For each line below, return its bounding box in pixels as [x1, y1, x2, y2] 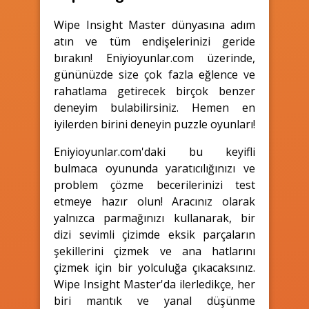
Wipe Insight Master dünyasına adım [54, 17, 255, 32]
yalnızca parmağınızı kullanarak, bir [54, 210, 255, 226]
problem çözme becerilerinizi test [54, 177, 255, 192]
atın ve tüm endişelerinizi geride [54, 33, 255, 49]
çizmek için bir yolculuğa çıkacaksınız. [54, 259, 255, 275]
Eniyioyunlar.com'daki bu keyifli [54, 143, 255, 159]
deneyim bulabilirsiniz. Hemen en [54, 99, 255, 115]
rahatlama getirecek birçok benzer [54, 83, 255, 99]
